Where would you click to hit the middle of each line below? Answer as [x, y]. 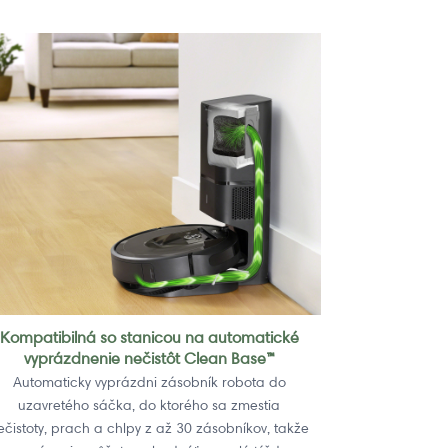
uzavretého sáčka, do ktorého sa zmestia [149, 404]
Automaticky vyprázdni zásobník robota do [149, 381]
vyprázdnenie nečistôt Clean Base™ [149, 357]
